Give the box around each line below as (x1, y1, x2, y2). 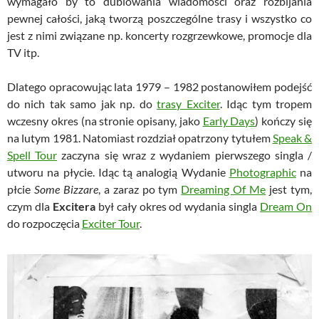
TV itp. (7, 46, 39, 60)
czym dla (7, 199, 53, 214)
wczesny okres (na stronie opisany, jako (7, 114, 203, 128)
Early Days (202, 114, 256, 128)
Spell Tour (7, 148, 58, 162)
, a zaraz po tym (98, 182, 182, 197)
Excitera (52, 199, 95, 214)
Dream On (260, 199, 313, 214)
